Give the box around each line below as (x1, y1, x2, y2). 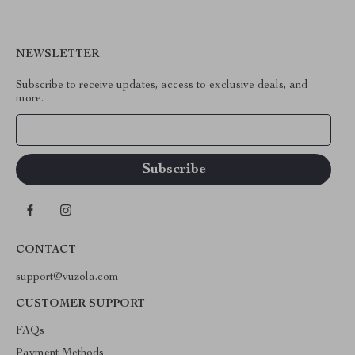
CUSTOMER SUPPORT (16, 299, 145, 310)
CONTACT (16, 245, 76, 256)
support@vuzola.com (16, 272, 119, 283)
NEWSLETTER (16, 49, 99, 60)
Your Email (32, 124, 86, 136)
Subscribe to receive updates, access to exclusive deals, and (16, 80, 307, 91)
